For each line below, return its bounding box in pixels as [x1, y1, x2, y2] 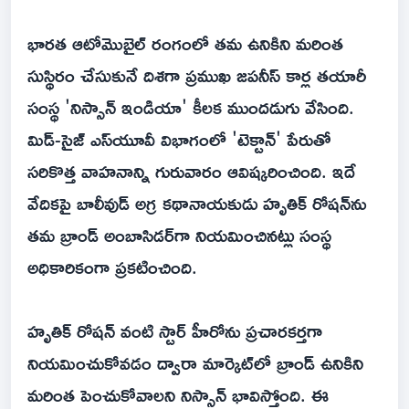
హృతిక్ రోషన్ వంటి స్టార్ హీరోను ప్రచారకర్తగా [27, 312, 322, 350]
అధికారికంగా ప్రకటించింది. [27, 248, 197, 286]
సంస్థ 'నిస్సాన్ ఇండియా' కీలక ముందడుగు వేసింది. [27, 89, 354, 126]
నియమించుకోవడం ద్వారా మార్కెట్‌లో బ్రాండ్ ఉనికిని [27, 344, 363, 382]
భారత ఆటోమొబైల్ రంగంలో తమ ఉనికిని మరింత [27, 25, 343, 62]
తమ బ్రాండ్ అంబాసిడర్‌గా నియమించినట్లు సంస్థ [27, 216, 331, 254]
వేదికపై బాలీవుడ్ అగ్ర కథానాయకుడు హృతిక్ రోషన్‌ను [27, 184, 366, 222]
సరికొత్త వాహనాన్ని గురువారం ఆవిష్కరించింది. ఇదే [27, 152, 356, 190]
